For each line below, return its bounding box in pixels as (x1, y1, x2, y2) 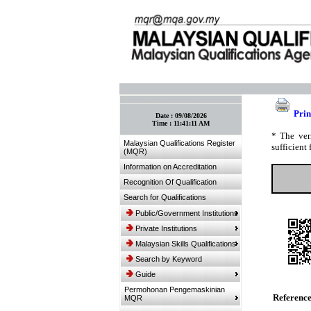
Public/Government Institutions (135, 209, 238, 217)
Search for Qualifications (124, 193, 206, 201)
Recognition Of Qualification (124, 178, 217, 186)
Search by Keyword (135, 255, 202, 263)
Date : (155, 112, 175, 119)
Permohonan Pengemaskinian (124, 285, 225, 294)
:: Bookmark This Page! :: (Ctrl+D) (128, 96, 234, 103)
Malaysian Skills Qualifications (135, 239, 236, 248)
